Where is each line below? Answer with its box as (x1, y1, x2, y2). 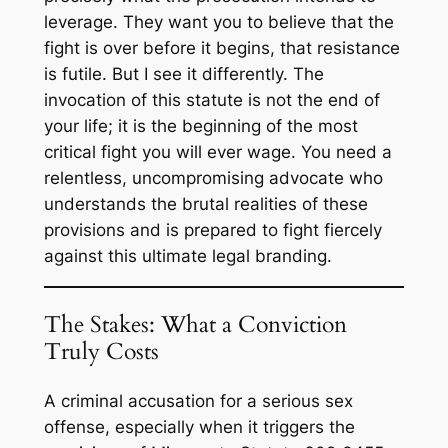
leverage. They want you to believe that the (43, 12, 394, 33)
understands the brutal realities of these (43, 194, 368, 215)
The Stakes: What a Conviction (43, 309, 347, 341)
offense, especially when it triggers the (43, 417, 355, 438)
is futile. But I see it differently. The (43, 64, 324, 85)
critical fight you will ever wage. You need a (43, 142, 392, 163)
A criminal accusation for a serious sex (43, 391, 353, 412)
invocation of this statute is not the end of (43, 90, 380, 111)
